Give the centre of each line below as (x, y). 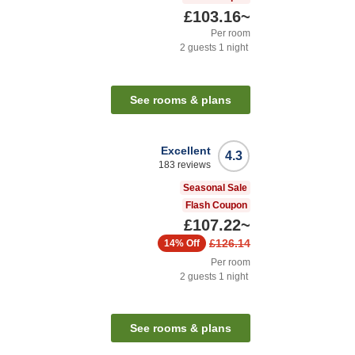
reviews (193, 165)
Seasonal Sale (215, 188)
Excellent (186, 151)
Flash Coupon (216, 206)
